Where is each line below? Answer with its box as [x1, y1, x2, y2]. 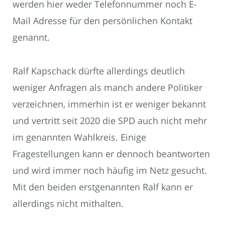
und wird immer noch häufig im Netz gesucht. [13, 164, 207, 176]
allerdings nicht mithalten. [13, 197, 124, 209]
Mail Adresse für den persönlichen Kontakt [13, 15, 192, 27]
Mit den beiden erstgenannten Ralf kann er [13, 180, 193, 193]
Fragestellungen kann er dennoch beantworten [13, 147, 210, 160]
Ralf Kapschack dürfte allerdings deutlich [13, 64, 185, 77]
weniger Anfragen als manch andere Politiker [13, 81, 202, 93]
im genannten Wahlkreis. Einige [13, 131, 146, 143]
